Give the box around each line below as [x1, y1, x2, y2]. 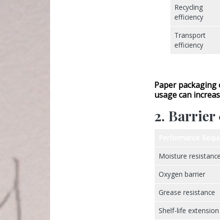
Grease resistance [159, 188, 215, 197]
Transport [174, 30, 206, 40]
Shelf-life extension [159, 206, 219, 216]
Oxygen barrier [159, 169, 205, 179]
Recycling [174, 2, 203, 12]
